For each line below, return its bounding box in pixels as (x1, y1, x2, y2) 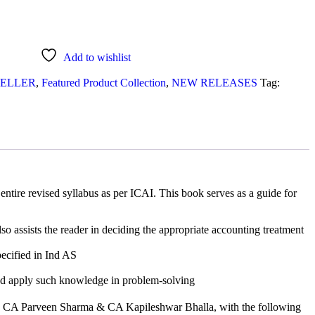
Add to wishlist (63, 51, 131, 63)
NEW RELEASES (171, 77, 257, 89)
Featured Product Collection (41, 77, 166, 89)
